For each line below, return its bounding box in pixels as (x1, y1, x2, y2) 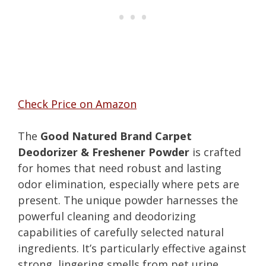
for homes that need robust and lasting (18, 160, 221, 175)
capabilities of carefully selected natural (18, 224, 224, 239)
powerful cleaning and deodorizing (18, 208, 196, 223)
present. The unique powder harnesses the (18, 192, 238, 207)
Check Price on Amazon (18, 96, 137, 111)
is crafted (189, 144, 241, 159)
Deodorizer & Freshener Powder (18, 144, 189, 159)
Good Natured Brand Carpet (40, 128, 192, 143)
